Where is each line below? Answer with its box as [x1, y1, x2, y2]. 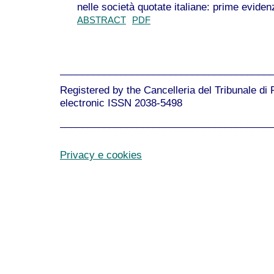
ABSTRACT [77, 15, 126, 25]
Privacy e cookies [60, 149, 142, 161]
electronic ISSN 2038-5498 [60, 96, 182, 109]
